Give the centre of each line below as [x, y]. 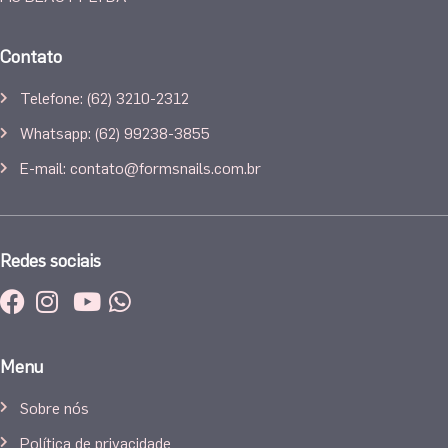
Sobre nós [54, 407]
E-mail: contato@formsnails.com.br [140, 168]
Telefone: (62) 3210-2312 [104, 98]
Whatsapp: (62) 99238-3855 [115, 133]
